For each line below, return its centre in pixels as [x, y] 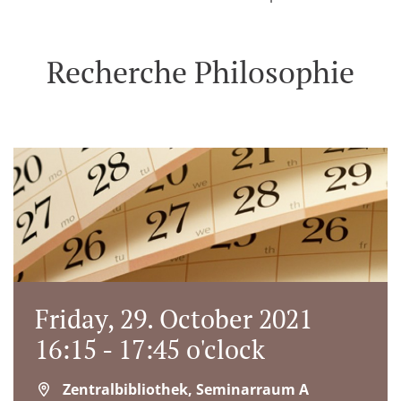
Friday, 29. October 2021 [174, 319]
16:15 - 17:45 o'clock [150, 349]
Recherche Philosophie [200, 72]
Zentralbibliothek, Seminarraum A [186, 389]
